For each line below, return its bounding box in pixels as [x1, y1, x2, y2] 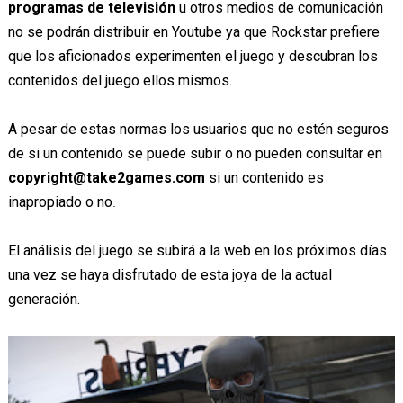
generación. [7, 290, 80, 308]
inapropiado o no [7, 193, 112, 210]
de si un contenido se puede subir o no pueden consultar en [7, 144, 382, 162]
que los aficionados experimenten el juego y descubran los [7, 47, 378, 65]
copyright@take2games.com [7, 168, 205, 186]
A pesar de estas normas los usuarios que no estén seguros [7, 120, 389, 138]
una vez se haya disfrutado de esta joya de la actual [7, 265, 332, 283]
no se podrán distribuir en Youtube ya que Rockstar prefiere [7, 22, 380, 40]
